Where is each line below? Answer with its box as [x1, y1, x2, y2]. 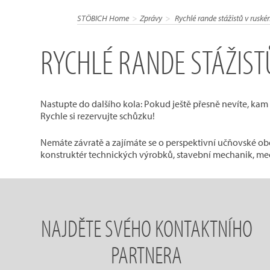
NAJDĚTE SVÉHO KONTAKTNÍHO [40, 212, 253, 243]
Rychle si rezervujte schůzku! [40, 109, 155, 122]
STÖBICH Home [77, 12, 129, 24]
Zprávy [139, 12, 162, 24]
